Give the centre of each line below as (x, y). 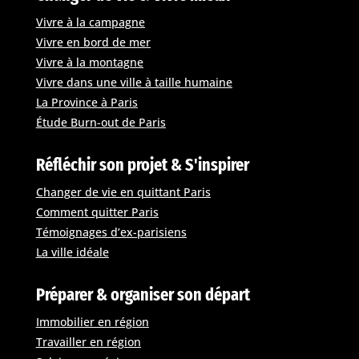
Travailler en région (88, 342)
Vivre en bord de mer (93, 42)
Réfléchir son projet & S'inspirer (142, 165)
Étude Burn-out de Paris (101, 123)
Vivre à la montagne (89, 63)
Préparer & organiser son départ (143, 295)
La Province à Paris (87, 103)
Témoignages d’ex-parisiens (111, 232)
